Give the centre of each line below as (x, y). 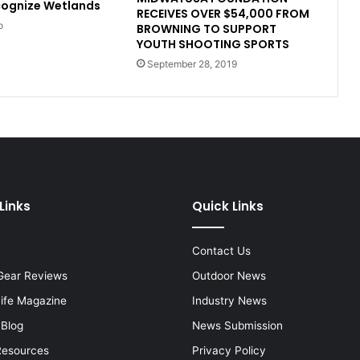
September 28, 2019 (192, 64)
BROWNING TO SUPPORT (206, 29)
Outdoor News (229, 276)
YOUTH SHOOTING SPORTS (213, 45)
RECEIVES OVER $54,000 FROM (223, 14)
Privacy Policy (229, 351)
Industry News (229, 301)
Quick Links (227, 207)
